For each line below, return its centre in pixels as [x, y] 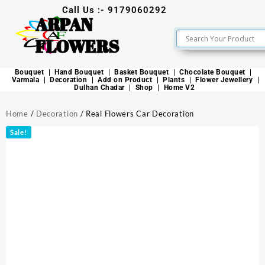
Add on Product [125, 80]
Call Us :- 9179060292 [114, 10]
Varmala [25, 80]
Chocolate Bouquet [212, 72]
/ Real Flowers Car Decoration [136, 114]
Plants [174, 80]
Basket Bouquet [142, 72]
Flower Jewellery [224, 80]
